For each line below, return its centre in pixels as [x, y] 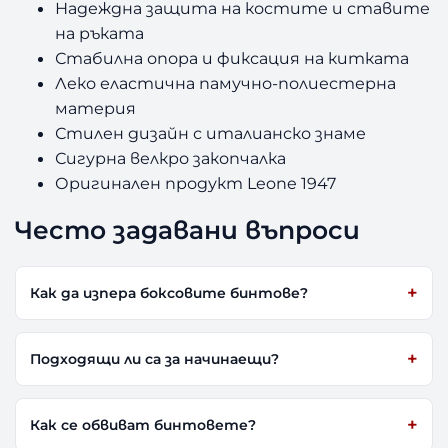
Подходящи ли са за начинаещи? [155, 358]
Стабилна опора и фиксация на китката [232, 57]
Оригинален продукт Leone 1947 [196, 182]
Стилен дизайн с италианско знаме [211, 132]
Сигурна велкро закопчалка [171, 157]
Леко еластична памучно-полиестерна [226, 82]
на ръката [100, 32]
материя [96, 107]
